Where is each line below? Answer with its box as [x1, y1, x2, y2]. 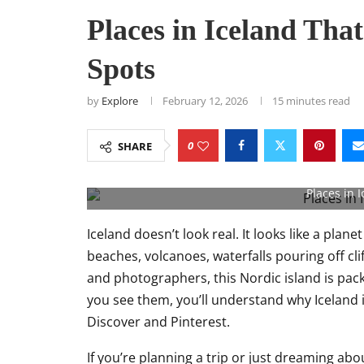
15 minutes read [272, 93, 350, 108]
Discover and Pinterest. [87, 313, 230, 331]
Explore [102, 93, 138, 108]
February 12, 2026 [162, 93, 248, 108]
